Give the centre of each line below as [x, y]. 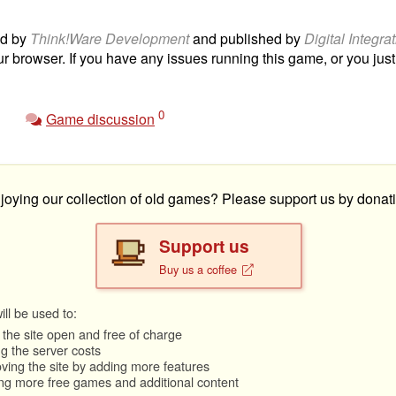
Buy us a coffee [200, 269]
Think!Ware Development [110, 39]
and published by [247, 39]
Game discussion [100, 118]
